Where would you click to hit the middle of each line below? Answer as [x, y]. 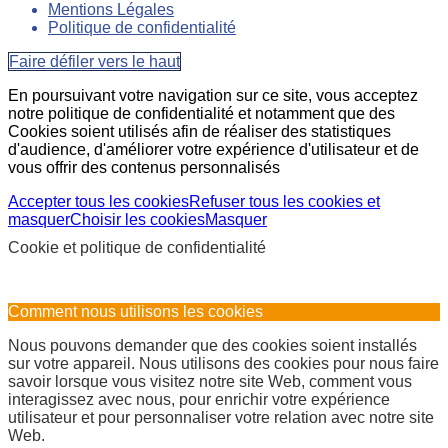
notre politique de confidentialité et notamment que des [201, 113]
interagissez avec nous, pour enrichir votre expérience [199, 399]
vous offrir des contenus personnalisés [144, 167]
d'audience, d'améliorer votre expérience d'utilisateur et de [213, 149]
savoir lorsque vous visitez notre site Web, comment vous [210, 381]
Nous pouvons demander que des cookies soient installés [212, 345]
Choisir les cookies [137, 219]
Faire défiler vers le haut [94, 61]
